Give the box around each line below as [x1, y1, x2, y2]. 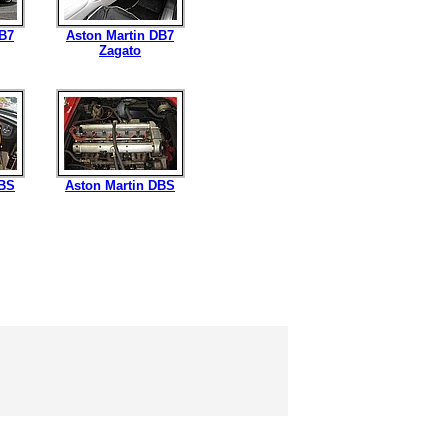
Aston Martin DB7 [66, 27, 174, 43]
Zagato [99, 42, 141, 58]
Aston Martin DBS [65, 177, 175, 193]
